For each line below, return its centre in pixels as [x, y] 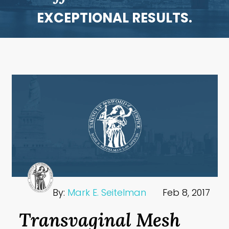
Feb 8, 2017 [186, 193]
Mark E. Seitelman [107, 193]
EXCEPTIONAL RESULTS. [114, 18]
